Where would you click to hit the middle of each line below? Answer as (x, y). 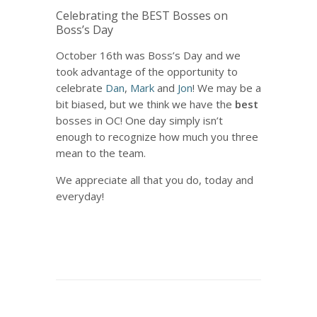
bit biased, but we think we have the (145, 104)
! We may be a (227, 88)
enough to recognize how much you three (157, 137)
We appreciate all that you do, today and (155, 180)
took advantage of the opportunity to (147, 71)
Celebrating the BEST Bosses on (142, 16)
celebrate (81, 88)
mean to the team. (101, 153)
